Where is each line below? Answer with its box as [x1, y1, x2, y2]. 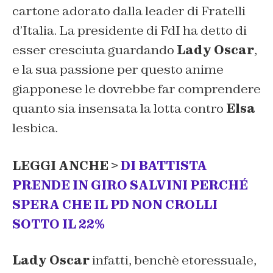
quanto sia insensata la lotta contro [12, 101, 226, 117]
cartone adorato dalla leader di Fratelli [12, 3, 246, 19]
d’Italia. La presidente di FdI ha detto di [12, 23, 247, 39]
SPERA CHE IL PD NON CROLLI [12, 197, 218, 213]
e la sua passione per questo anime [12, 62, 224, 78]
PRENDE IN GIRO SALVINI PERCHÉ [12, 177, 248, 194]
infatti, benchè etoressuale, [90, 252, 257, 268]
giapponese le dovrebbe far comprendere [12, 81, 261, 97]
